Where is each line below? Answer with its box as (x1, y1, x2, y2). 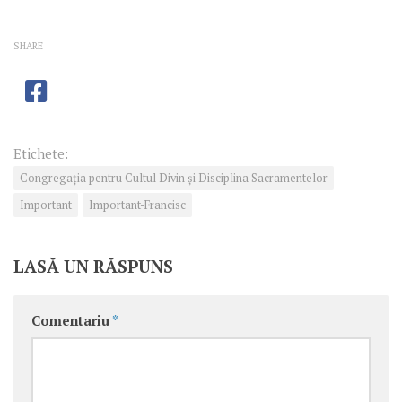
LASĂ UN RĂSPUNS (13, 255, 173, 278)
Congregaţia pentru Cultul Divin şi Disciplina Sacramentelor (20, 170, 328, 187)
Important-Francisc (89, 197, 186, 214)
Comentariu (31, 312, 112, 330)
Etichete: (13, 145, 68, 163)
